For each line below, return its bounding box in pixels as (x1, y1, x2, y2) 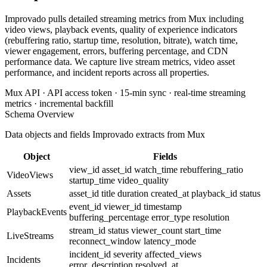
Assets (7, 188, 31, 198)
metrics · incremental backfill (5, 98, 113, 108)
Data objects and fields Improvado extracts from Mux (5, 129, 205, 139)
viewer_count (131, 225, 185, 235)
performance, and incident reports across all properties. (5, 67, 209, 77)
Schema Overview (5, 108, 74, 119)
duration (117, 188, 151, 198)
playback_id (191, 188, 240, 198)
